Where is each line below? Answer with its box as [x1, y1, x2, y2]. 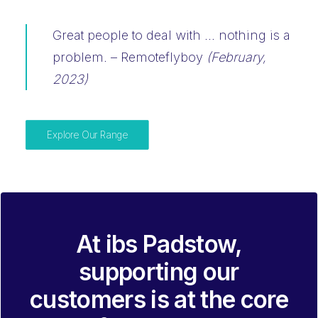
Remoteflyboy [121, 50, 207, 65]
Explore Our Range [46, 129, 128, 141]
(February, [207, 50, 266, 65]
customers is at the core [29, 285, 288, 314]
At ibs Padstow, [75, 230, 243, 258]
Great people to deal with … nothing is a [53, 28, 290, 43]
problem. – [53, 50, 121, 65]
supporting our [79, 258, 239, 286]
